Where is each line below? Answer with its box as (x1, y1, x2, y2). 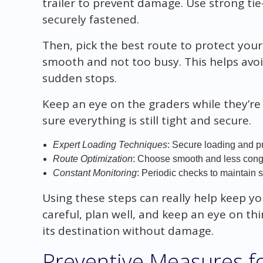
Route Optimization (52, 153, 133, 164)
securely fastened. (42, 11, 139, 27)
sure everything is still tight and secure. (42, 112, 251, 128)
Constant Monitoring (52, 167, 137, 178)
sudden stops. (42, 70, 117, 86)
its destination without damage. (42, 222, 214, 238)
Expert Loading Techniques (52, 139, 167, 150)
